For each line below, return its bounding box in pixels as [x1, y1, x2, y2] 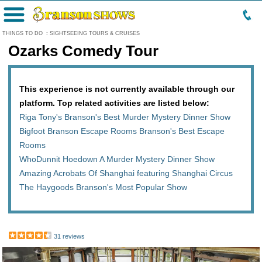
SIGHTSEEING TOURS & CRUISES [50, 30, 140, 36]
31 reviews [54, 233, 85, 240]
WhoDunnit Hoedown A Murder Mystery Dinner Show [19, 154, 215, 164]
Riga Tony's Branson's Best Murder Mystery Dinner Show [19, 112, 230, 122]
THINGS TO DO [2, 30, 43, 36]
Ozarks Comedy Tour [8, 42, 158, 60]
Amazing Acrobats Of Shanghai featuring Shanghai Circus [19, 168, 233, 178]
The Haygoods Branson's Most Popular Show [19, 182, 187, 192]
